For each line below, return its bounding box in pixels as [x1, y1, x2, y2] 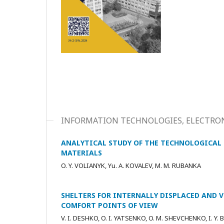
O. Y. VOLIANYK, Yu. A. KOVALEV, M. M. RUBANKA [61, 160, 201, 170]
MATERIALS [61, 147, 102, 157]
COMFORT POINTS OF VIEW [61, 200, 158, 210]
